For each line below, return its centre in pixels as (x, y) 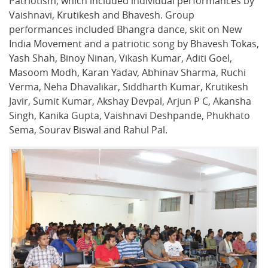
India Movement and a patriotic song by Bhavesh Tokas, (134, 44)
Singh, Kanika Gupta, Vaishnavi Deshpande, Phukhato (130, 115)
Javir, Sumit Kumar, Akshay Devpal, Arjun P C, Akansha (130, 101)
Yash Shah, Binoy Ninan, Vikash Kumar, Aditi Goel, (121, 58)
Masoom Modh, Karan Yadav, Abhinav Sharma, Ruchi (127, 72)
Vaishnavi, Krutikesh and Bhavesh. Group (102, 15)
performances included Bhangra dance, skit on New (125, 29)
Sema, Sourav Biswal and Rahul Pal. (88, 130)
